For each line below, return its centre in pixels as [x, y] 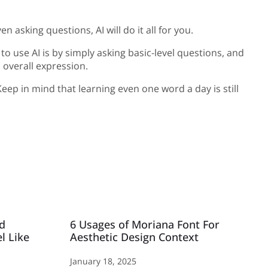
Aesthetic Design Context [136, 237]
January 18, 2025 [103, 261]
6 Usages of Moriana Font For [145, 225]
